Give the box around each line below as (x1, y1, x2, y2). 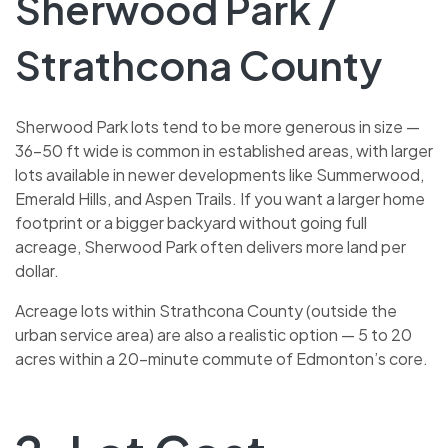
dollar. (15, 259, 59, 281)
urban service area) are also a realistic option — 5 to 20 (15, 323, 412, 345)
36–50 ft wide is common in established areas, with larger (15, 139, 433, 161)
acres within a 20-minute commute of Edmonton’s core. (15, 347, 428, 369)
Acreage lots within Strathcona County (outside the (15, 299, 397, 321)
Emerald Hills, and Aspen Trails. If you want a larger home (15, 187, 425, 209)
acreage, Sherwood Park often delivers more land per (15, 235, 406, 257)
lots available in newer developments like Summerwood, (15, 163, 424, 185)
